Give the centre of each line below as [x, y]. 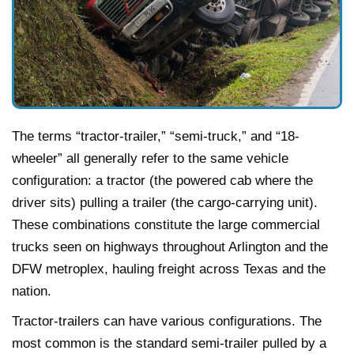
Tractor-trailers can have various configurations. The [167, 321]
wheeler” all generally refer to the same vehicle [150, 158]
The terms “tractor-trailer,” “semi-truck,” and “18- [156, 136]
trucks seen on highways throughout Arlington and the [170, 247]
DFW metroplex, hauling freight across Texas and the [169, 269]
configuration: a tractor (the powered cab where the [162, 180]
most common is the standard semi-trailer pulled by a [169, 343]
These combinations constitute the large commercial [166, 224]
